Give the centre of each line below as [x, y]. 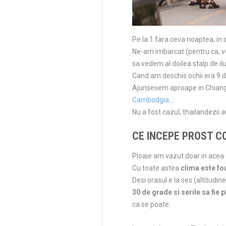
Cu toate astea [156, 168]
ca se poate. [151, 205]
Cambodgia [151, 100]
